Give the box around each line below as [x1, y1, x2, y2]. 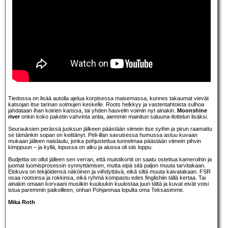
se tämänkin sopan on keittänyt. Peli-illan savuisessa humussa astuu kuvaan [8, 132, 197, 138]
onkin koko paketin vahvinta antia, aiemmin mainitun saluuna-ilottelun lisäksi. [20, 113, 208, 120]
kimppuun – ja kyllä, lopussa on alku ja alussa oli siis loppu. [8, 144, 153, 151]
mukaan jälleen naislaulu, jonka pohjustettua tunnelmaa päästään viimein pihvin [8, 138, 201, 145]
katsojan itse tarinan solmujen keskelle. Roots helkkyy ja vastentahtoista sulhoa [8, 101, 204, 108]
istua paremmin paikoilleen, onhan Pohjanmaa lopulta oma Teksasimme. [8, 187, 184, 193]
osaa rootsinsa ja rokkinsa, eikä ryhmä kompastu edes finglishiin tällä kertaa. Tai [8, 175, 206, 181]
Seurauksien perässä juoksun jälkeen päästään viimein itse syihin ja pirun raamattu [8, 126, 212, 132]
